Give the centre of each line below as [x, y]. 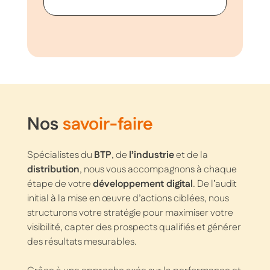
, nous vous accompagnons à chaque [158, 170]
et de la [191, 155]
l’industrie [151, 155]
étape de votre [60, 184]
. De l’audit [215, 184]
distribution [53, 170]
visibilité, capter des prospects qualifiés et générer [134, 228]
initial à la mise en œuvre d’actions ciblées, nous [128, 199]
